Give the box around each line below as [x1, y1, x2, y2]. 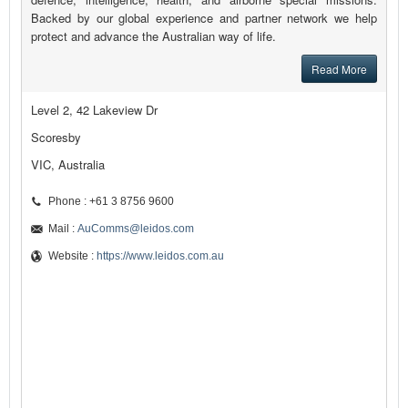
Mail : [48, 222, 77, 236]
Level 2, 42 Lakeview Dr [31, 101, 158, 119]
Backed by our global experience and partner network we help [31, 9, 377, 27]
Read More [311, 61, 367, 77]
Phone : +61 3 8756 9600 [48, 195, 174, 209]
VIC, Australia [31, 156, 105, 174]
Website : [48, 250, 97, 263]
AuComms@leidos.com [77, 222, 194, 236]
